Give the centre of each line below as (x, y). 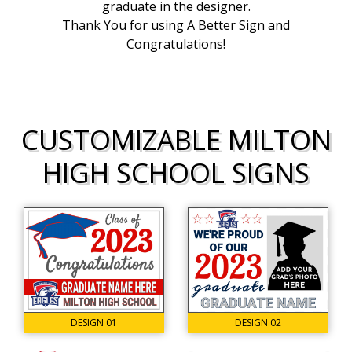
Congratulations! (176, 44)
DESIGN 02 (258, 322)
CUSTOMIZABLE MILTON (176, 139)
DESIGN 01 (94, 322)
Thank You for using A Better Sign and (176, 25)
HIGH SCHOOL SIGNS (176, 172)
